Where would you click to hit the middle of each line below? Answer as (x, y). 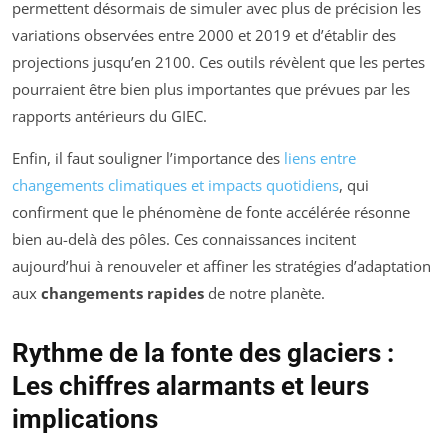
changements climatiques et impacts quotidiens (175, 184)
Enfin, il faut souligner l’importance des (148, 157)
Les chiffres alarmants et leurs (190, 385)
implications (85, 418)
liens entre (320, 157)
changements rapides (122, 292)
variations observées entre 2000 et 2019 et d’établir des (204, 34)
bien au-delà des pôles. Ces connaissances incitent (184, 238)
